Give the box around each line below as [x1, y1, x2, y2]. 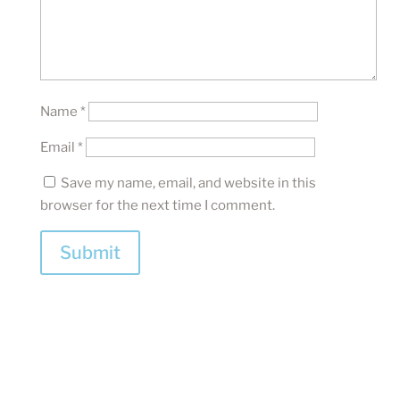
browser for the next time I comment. [39, 196, 275, 213]
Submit [59, 241, 121, 263]
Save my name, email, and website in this [60, 174, 316, 191]
